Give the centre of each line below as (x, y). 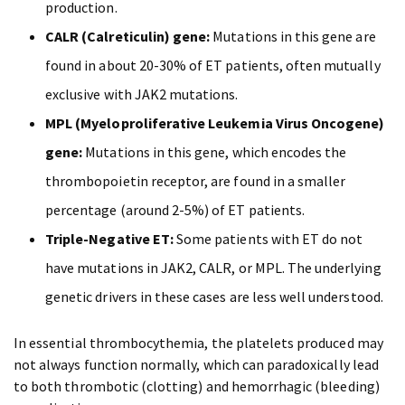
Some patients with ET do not (268, 239)
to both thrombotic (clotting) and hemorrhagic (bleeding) (197, 386)
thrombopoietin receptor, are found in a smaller (196, 181)
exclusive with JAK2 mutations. (142, 94)
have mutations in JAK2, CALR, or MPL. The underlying (213, 268)
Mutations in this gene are (293, 37)
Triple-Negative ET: (109, 239)
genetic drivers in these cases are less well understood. (214, 297)
